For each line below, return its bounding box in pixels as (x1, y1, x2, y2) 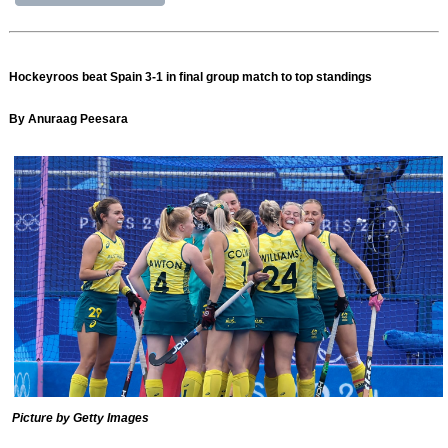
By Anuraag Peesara (9, 112, 129, 127)
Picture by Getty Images (9, 411, 150, 426)
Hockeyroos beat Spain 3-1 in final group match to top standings (9, 70, 373, 85)
